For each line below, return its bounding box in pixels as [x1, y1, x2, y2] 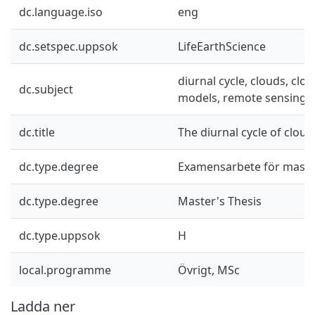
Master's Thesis [178, 193, 262, 209]
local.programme [19, 262, 111, 278]
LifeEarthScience [178, 38, 266, 54]
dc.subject [19, 81, 73, 97]
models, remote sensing [178, 89, 307, 105]
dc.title [19, 124, 55, 140]
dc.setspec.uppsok [19, 38, 118, 54]
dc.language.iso [19, 4, 103, 20]
